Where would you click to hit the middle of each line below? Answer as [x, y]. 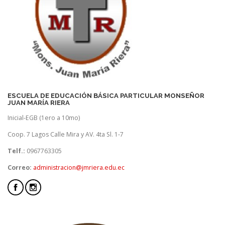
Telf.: [16, 151]
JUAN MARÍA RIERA [39, 102]
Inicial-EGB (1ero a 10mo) [44, 118]
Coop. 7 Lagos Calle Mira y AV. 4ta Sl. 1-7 [66, 134]
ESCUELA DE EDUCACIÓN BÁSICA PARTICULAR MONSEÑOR [106, 95]
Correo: [20, 168]
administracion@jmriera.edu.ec [79, 168]
